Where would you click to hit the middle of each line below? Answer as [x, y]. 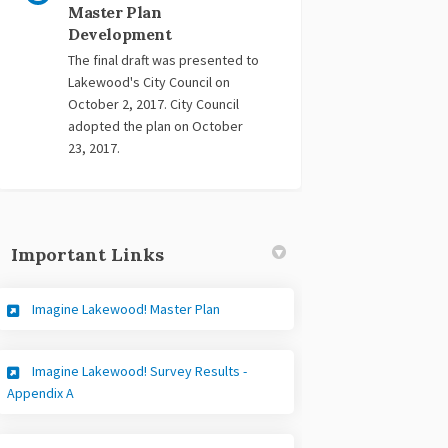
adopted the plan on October [156, 126]
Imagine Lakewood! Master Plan [126, 309]
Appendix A [41, 393]
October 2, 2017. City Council [154, 104]
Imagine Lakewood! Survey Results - [140, 371]
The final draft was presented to [164, 60]
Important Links [88, 255]
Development [120, 34]
